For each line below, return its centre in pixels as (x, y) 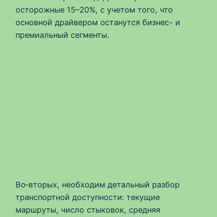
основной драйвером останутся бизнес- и (98, 23)
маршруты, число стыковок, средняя (88, 209)
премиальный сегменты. (62, 35)
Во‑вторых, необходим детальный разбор (98, 184)
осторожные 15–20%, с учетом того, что (94, 10)
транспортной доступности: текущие (88, 197)
